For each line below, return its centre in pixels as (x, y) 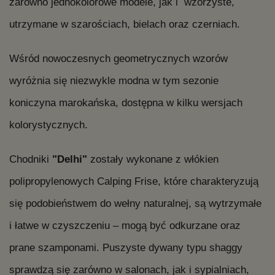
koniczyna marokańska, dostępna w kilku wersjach (126, 103)
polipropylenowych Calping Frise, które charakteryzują (134, 181)
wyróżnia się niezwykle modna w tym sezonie (114, 81)
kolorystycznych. (48, 125)
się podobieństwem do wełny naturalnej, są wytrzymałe (135, 203)
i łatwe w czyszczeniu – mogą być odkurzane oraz (125, 226)
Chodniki (31, 159)
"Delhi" (71, 159)
